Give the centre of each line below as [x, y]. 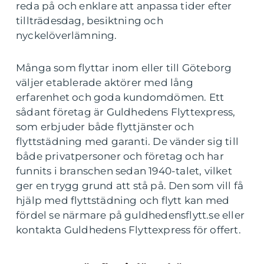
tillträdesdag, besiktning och [90, 21]
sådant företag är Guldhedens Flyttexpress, [126, 112]
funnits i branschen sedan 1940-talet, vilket [124, 171]
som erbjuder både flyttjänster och [105, 127]
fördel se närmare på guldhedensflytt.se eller [131, 215]
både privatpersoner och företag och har [120, 156]
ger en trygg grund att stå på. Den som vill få [130, 186]
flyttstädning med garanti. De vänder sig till [128, 142]
